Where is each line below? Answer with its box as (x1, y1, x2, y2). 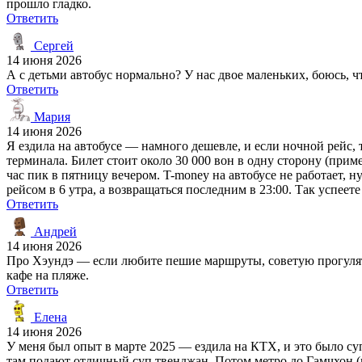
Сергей (31, 38, 74, 53)
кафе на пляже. (6, 267, 89, 282)
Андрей (31, 224, 77, 238)
